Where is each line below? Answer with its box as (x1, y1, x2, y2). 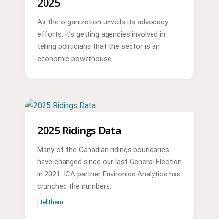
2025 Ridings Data (37, 122, 121, 137)
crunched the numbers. (37, 181, 111, 191)
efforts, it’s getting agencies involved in (37, 30, 165, 39)
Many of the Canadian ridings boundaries (37, 145, 169, 154)
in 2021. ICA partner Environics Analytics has (37, 169, 181, 178)
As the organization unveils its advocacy (37, 18, 168, 27)
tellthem (40, 198, 63, 206)
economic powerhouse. (37, 54, 113, 64)
